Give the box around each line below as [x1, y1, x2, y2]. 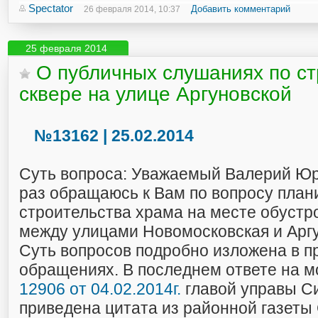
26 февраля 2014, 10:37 [84, 4, 180, 14]
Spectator [28, 2, 73, 14]
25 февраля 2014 [26, 43, 107, 54]
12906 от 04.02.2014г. [19, 280, 181, 298]
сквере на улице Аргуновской [19, 83, 292, 105]
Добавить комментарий [191, 4, 290, 14]
